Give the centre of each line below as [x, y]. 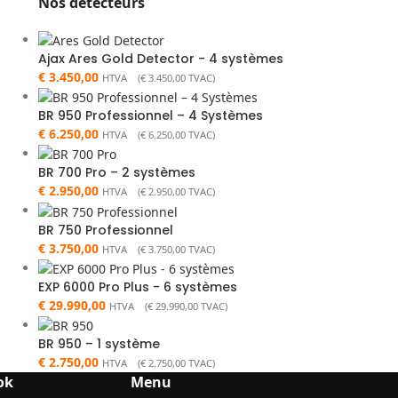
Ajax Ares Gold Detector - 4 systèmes [160, 58]
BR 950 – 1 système [99, 344]
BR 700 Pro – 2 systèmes [116, 173]
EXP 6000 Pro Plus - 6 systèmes [137, 287]
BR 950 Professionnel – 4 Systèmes [150, 115]
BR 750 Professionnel [105, 230]
